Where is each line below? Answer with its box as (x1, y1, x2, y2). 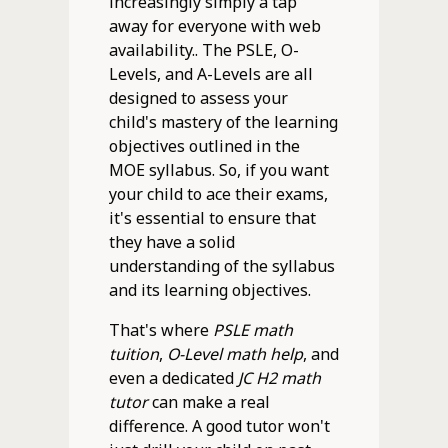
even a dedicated (108, 366, 238, 389)
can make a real (147, 390, 270, 413)
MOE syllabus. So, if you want (108, 158, 329, 181)
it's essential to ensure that (108, 206, 316, 229)
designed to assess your (108, 86, 288, 109)
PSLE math (212, 318, 293, 341)
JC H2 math (237, 366, 321, 389)
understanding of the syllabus (108, 254, 335, 277)
